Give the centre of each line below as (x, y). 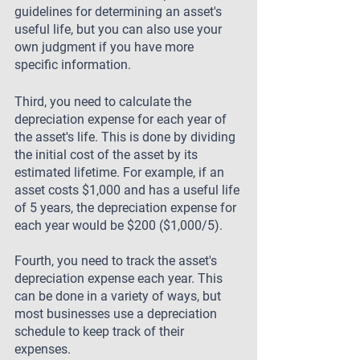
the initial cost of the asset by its (108, 155)
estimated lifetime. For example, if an (121, 172)
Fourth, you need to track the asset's (117, 261)
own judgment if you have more (106, 47)
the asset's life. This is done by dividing (127, 137)
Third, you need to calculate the (104, 102)
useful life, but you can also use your (120, 29)
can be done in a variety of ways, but (119, 296)
